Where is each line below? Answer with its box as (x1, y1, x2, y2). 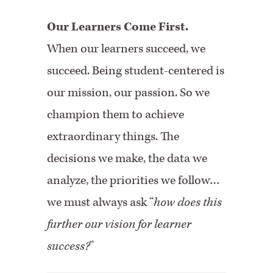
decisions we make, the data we (47, 151, 208, 166)
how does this (154, 194, 222, 210)
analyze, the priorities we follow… (47, 172, 220, 188)
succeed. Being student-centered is (47, 63, 225, 79)
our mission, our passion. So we (47, 85, 210, 101)
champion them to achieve (47, 107, 185, 122)
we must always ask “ (47, 194, 154, 210)
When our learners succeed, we (47, 41, 206, 57)
